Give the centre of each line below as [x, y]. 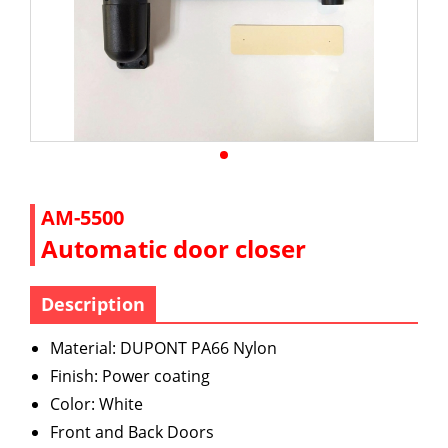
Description [93, 304]
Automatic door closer [173, 248]
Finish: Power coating [130, 376]
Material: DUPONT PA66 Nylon [163, 348]
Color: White [96, 404]
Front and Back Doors [132, 432]
